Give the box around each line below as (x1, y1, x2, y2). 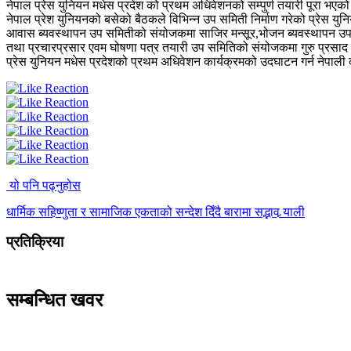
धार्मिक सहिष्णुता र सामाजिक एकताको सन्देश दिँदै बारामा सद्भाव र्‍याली (6, 204, 305, 219)
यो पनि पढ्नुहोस (9, 178, 81, 192)
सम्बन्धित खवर (6, 290, 103, 311)
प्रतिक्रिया (6, 233, 63, 251)
